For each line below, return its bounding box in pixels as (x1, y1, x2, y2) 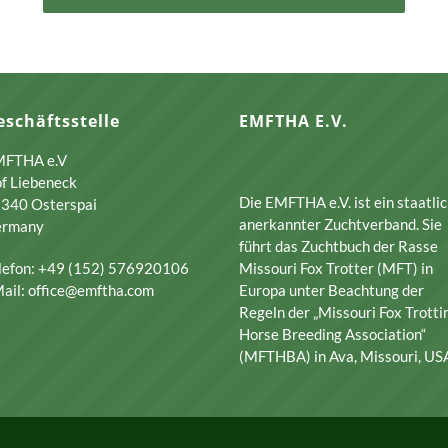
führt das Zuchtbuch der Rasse (239, 237, 438, 256)
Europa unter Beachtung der (239, 281, 424, 300)
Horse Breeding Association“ (239, 325, 426, 344)
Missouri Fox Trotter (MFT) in (239, 259, 433, 278)
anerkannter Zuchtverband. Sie (239, 215, 442, 234)
